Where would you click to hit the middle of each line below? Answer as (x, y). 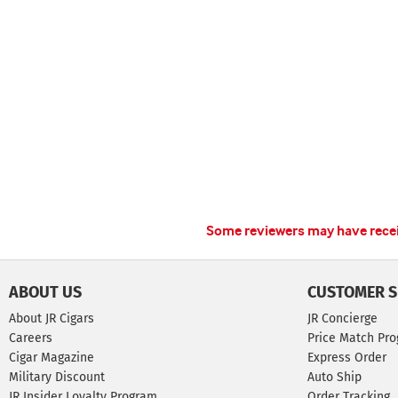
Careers (31, 338)
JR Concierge (342, 318)
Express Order (347, 358)
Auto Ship (334, 377)
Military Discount (57, 377)
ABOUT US (45, 292)
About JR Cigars (52, 318)
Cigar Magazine (52, 358)
